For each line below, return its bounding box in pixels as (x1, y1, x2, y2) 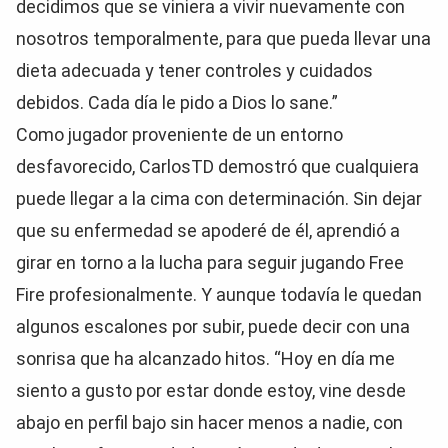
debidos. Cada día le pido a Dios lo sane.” (16, 92, 338, 113)
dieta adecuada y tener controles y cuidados (16, 60, 373, 81)
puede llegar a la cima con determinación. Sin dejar (16, 188, 422, 209)
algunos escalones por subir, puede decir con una (16, 316, 410, 337)
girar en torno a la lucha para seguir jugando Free (16, 252, 404, 273)
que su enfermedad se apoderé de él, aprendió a (16, 220, 400, 241)
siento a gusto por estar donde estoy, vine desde (16, 380, 406, 401)
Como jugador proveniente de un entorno (16, 124, 343, 145)
